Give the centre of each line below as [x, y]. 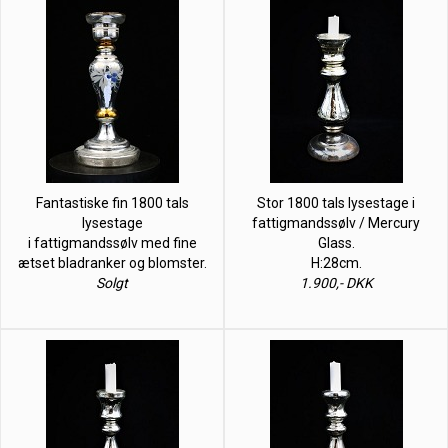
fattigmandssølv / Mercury [336, 222]
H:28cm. [336, 262]
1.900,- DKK [336, 282]
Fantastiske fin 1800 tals [112, 202]
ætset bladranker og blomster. [112, 262]
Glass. [336, 242]
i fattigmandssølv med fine [112, 242]
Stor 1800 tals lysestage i [336, 202]
